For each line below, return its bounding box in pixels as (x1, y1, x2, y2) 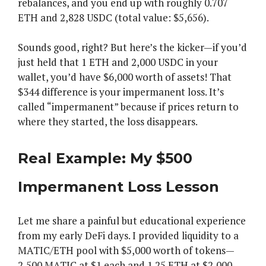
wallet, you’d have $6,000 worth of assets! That (18, 70, 232, 84)
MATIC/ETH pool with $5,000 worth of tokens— (18, 243, 235, 257)
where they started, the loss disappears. (18, 115, 198, 129)
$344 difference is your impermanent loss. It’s (18, 85, 224, 99)
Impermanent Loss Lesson (18, 178, 219, 195)
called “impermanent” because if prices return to (18, 100, 239, 114)
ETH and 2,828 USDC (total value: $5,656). (18, 10, 209, 24)
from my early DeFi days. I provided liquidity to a (18, 228, 239, 242)
